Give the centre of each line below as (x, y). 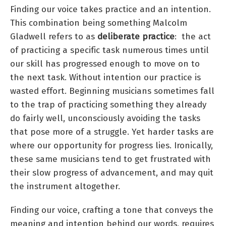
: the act (193, 36)
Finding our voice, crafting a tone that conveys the (112, 210)
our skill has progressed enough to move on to (105, 64)
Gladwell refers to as (54, 36)
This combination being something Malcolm (99, 23)
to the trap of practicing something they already (108, 104)
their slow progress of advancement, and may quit (112, 173)
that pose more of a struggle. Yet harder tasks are (112, 132)
